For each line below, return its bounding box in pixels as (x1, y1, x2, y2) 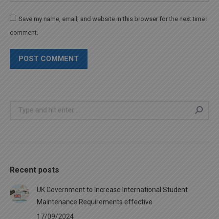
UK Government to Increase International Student (37, 185, 188, 194)
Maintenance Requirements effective (37, 197, 153, 206)
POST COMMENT (19, 54, 79, 63)
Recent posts (10, 165, 59, 175)
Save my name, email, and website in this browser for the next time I (19, 15, 208, 22)
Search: (9, 102, 33, 110)
